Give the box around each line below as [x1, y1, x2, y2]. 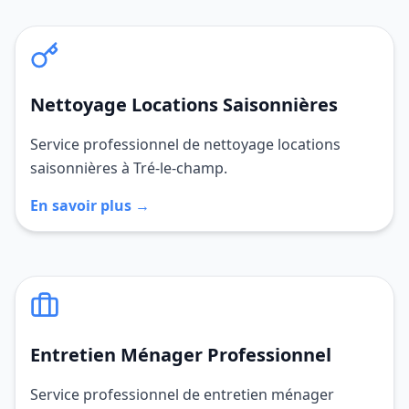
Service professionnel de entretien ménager [30, 384, 334, 404]
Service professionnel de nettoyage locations [30, 134, 341, 154]
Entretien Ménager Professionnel [30, 342, 331, 367]
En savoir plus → [30, 195, 150, 215]
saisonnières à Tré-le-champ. [30, 158, 227, 178]
